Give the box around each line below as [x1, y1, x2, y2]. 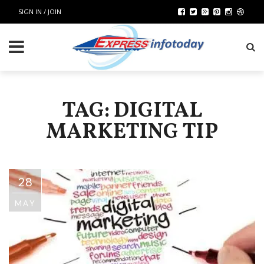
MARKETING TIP [46, 118, 218, 147]
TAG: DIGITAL [62, 97, 202, 126]
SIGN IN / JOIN [18, 7, 61, 16]
